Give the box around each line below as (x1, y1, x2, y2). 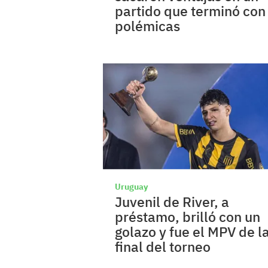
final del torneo (115, 237, 211, 255)
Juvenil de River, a (115, 192, 229, 211)
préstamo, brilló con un (115, 207, 260, 226)
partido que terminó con (115, 2, 266, 20)
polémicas (115, 17, 180, 35)
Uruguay (115, 181, 148, 192)
